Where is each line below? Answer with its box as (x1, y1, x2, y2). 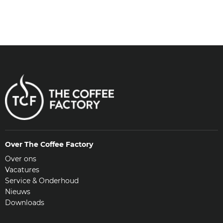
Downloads (5, 198, 44, 208)
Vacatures (5, 165, 39, 175)
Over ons (5, 154, 36, 164)
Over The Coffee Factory (5, 140, 93, 149)
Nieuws (5, 187, 30, 197)
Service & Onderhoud (5, 176, 79, 186)
